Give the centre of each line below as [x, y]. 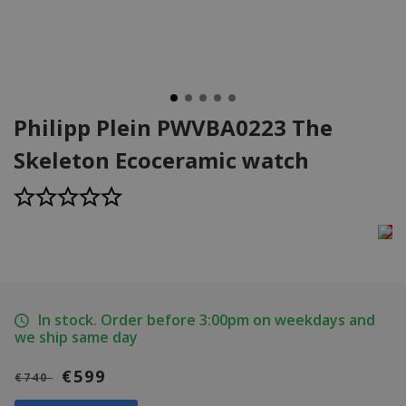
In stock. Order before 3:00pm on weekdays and [206, 320]
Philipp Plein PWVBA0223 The [173, 128]
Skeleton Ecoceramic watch [161, 160]
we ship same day [76, 338]
